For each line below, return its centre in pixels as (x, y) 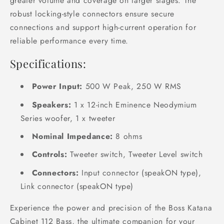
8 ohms (127, 136)
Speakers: (51, 104)
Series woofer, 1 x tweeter (68, 118)
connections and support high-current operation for (103, 27)
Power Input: (57, 86)
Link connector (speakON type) (77, 186)
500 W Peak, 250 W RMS (132, 86)
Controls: (49, 154)
